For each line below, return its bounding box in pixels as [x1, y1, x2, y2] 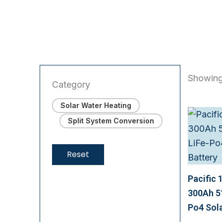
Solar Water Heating [60, 101, 131, 110]
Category [52, 79, 90, 90]
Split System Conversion [68, 116, 154, 125]
